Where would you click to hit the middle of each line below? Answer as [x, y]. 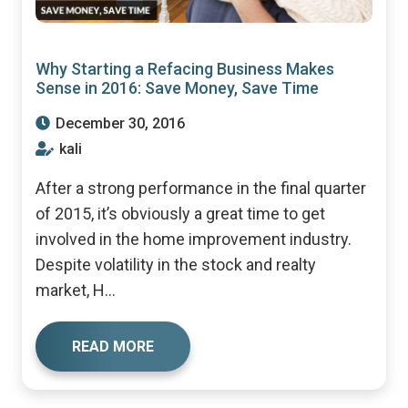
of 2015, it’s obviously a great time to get [180, 214]
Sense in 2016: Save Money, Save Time [177, 88]
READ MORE [112, 347]
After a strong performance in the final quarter [200, 189]
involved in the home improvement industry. [193, 240]
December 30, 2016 [118, 124]
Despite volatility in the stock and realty [175, 265]
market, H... [75, 291]
